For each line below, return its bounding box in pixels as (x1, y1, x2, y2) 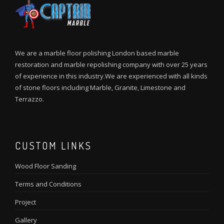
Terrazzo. (15, 94, 44, 103)
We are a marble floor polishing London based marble (15, 48, 179, 57)
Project (15, 197, 36, 206)
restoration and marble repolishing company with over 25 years (15, 59, 207, 69)
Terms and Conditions (15, 179, 81, 188)
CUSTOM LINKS (15, 138, 92, 152)
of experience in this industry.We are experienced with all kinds (15, 71, 207, 80)
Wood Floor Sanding (15, 161, 76, 170)
